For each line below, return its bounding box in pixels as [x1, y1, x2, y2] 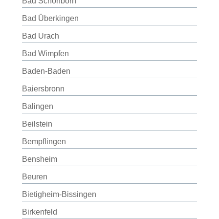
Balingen [22, 102, 53, 110]
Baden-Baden [22, 67, 70, 75]
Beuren [22, 173, 47, 181]
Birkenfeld [22, 208, 57, 216]
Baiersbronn [22, 85, 65, 93]
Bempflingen [22, 137, 66, 146]
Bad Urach [22, 32, 59, 40]
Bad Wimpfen [22, 49, 69, 58]
